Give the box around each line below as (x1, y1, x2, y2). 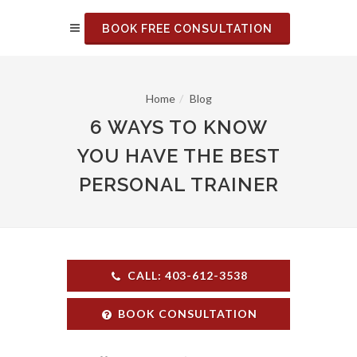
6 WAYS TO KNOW (89, 116, 268, 139)
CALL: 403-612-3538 (127, 269, 248, 282)
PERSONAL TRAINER (78, 173, 279, 196)
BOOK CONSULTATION (118, 307, 257, 320)
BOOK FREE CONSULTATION (102, 22, 273, 35)
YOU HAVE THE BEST (76, 144, 280, 167)
